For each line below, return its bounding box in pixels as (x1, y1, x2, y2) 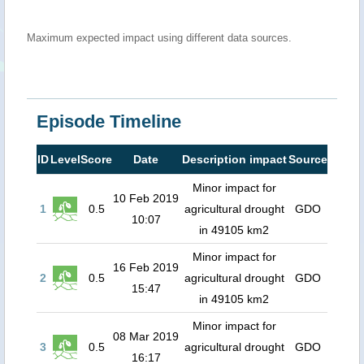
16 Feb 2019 (113, 261, 179, 274)
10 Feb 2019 (113, 192, 179, 205)
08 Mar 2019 (113, 330, 179, 343)
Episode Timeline (37, 111, 181, 132)
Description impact (181, 153, 287, 166)
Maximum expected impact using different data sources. (27, 32, 292, 44)
